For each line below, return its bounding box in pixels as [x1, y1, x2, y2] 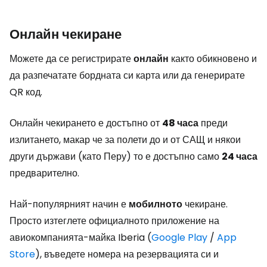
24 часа [222, 150, 257, 163]
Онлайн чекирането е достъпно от [10, 116, 162, 130]
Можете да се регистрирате [10, 52, 133, 66]
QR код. [10, 85, 42, 99]
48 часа [162, 116, 198, 130]
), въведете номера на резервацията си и [35, 247, 219, 261]
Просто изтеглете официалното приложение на [10, 214, 219, 228]
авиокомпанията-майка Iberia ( [10, 231, 151, 244]
